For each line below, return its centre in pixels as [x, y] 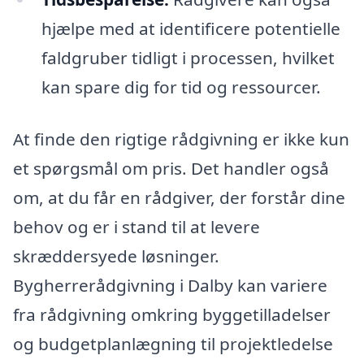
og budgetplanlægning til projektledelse [173, 344]
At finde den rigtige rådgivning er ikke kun [181, 139]
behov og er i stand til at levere [136, 227]
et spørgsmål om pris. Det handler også [171, 169]
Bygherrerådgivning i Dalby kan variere [170, 286]
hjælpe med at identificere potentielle [191, 29]
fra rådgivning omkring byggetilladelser [172, 315]
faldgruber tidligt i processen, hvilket [188, 58]
